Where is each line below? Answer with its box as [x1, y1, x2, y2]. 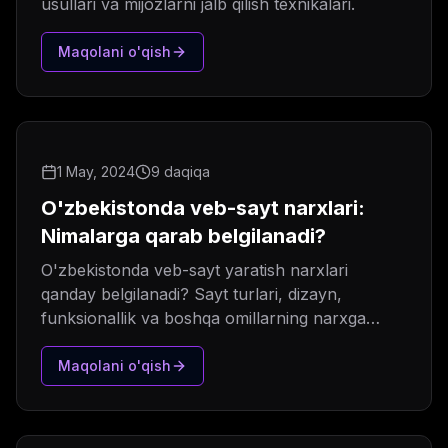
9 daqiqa [151, 163, 210, 181]
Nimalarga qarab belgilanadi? [41, 224, 326, 249]
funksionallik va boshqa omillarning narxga [41, 308, 366, 329]
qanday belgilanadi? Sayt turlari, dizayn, [41, 284, 342, 305]
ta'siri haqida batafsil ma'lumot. [41, 332, 274, 353]
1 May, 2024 [57, 163, 135, 181]
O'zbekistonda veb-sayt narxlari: [41, 196, 365, 221]
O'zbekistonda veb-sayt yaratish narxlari [41, 260, 348, 281]
